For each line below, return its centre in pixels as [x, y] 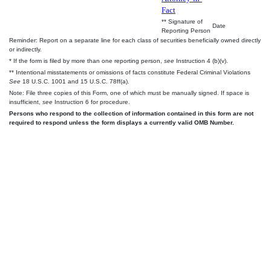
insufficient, [26, 102]
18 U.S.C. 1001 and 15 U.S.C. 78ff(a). [75, 81]
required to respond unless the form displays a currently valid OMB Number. [122, 122]
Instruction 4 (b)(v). [201, 60]
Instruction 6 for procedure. [91, 102]
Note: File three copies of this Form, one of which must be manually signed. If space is [129, 93]
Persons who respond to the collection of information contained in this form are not [131, 113]
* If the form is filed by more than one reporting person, [87, 60]
